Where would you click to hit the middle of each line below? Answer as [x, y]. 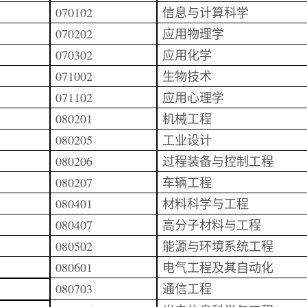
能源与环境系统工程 [218, 246]
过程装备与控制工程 [218, 161]
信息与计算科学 [206, 12]
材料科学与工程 [206, 204]
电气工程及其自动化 [218, 267]
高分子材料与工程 [212, 225]
